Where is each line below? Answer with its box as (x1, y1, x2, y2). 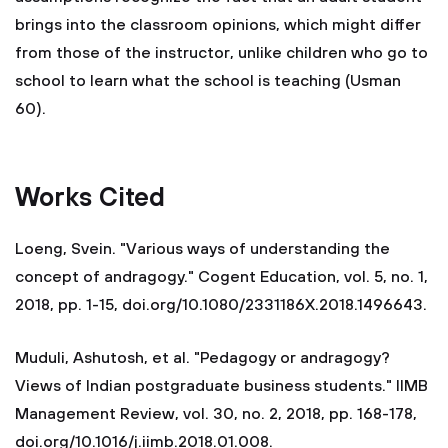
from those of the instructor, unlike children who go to (15, 43, 428, 63)
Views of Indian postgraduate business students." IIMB (15, 376, 428, 396)
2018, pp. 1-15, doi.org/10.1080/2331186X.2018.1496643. (15, 295, 427, 315)
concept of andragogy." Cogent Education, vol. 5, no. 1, (15, 267, 428, 287)
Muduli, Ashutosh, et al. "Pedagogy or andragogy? (15, 348, 390, 368)
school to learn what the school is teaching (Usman (15, 71, 401, 91)
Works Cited (15, 182, 165, 215)
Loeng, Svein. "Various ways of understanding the (15, 239, 390, 259)
